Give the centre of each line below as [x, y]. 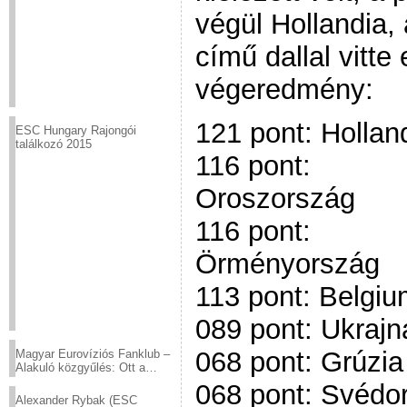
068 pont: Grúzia [299, 362]
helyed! [35, 381]
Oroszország [275, 199]
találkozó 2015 [54, 144]
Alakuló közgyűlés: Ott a [80, 367]
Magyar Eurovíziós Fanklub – [93, 354]
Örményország [288, 264]
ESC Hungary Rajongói [76, 130]
